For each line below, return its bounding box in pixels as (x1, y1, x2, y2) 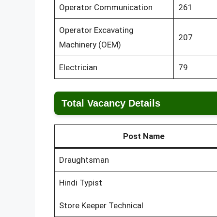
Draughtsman (59, 155, 109, 165)
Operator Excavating (59, 25, 134, 35)
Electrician (59, 62, 97, 73)
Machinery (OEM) (59, 40, 121, 50)
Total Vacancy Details (62, 97, 160, 108)
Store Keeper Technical (59, 200, 143, 210)
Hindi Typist (59, 177, 102, 187)
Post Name (123, 131, 165, 141)
